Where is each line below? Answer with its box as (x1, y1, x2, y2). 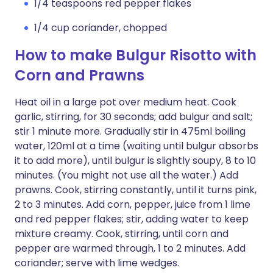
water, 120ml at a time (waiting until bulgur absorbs (15, 139, 258, 153)
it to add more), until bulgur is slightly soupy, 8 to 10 (15, 154, 256, 168)
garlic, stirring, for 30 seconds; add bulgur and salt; (15, 110, 252, 124)
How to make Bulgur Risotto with (15, 45, 257, 65)
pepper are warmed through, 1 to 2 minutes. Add (15, 241, 246, 255)
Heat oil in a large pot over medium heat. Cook (15, 95, 236, 109)
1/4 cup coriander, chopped (34, 21, 167, 35)
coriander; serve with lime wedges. (15, 256, 179, 270)
